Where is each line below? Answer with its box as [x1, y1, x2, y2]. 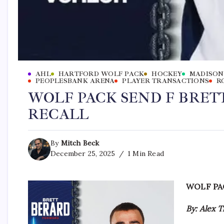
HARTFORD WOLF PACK [58, 70, 144, 78]
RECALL [28, 105, 89, 123]
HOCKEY [151, 70, 182, 78]
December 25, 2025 [50, 149, 115, 158]
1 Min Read [125, 149, 164, 158]
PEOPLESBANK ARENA [35, 77, 115, 85]
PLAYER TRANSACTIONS [122, 77, 209, 85]
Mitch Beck [60, 138, 99, 148]
